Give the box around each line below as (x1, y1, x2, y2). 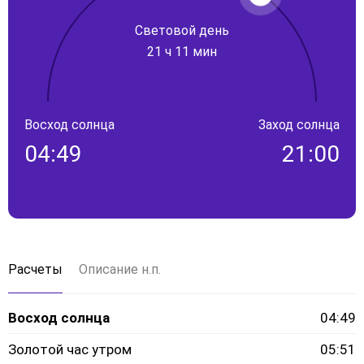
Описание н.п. (79, 262, 161, 277)
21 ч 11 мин (147, 43, 217, 59)
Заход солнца (258, 117, 340, 132)
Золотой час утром (8, 341, 132, 357)
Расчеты (8, 262, 63, 277)
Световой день (135, 22, 229, 38)
